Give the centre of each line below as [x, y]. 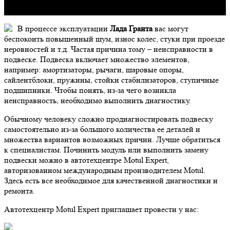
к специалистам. [34, 149]
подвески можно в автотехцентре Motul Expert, [87, 160]
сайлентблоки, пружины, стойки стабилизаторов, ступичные [111, 80]
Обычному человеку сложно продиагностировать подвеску [109, 119]
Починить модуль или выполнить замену [136, 149]
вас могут [170, 28]
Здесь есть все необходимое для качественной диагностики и [111, 180]
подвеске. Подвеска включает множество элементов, [97, 59]
